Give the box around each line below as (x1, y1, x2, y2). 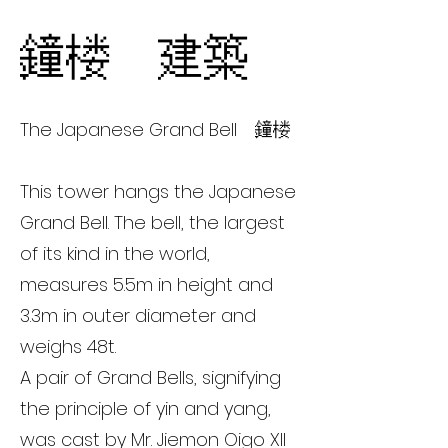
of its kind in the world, (20, 241, 210, 266)
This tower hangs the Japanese (20, 179, 296, 204)
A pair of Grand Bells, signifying (20, 365, 281, 390)
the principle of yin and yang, (20, 396, 271, 421)
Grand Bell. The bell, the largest (20, 210, 285, 235)
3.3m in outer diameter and (20, 303, 256, 328)
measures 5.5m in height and (20, 272, 273, 297)
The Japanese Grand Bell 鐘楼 (20, 117, 291, 142)
